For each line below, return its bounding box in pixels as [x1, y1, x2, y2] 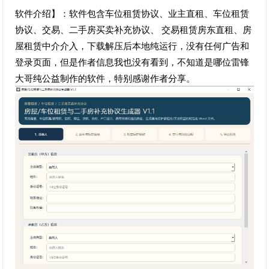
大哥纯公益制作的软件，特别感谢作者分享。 [15, 71, 196, 84]
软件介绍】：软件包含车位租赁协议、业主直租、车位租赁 [15, 7, 250, 19]
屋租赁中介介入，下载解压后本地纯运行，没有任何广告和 [15, 39, 250, 52]
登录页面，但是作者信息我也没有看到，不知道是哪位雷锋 [15, 55, 250, 68]
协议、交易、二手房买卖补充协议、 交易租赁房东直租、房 [15, 23, 252, 35]
